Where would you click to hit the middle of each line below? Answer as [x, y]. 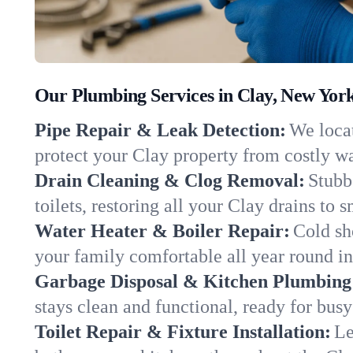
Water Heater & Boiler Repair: [162, 231]
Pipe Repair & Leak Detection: [160, 130]
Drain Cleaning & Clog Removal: [170, 180]
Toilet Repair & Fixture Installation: [183, 332]
